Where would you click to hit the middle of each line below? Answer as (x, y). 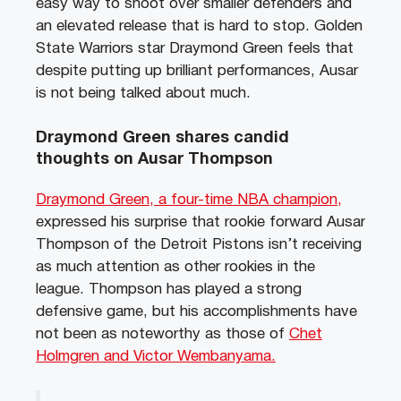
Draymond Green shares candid (162, 138)
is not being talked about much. (143, 94)
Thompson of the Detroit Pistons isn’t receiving (199, 244)
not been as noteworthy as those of (162, 334)
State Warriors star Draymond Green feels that (195, 49)
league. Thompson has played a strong (169, 289)
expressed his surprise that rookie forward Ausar (200, 222)
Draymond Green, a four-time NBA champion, (189, 200)
